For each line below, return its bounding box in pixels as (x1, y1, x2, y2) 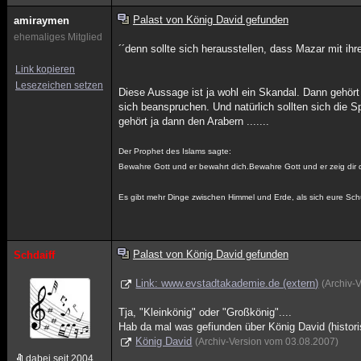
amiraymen (14, 15, 69, 27)
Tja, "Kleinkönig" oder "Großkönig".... (118, 306, 293, 318)
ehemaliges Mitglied (14, 31, 102, 43)
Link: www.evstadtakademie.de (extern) (135, 277, 319, 289)
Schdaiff (14, 249, 55, 261)
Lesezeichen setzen (15, 80, 103, 91)
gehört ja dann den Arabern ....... (118, 115, 270, 127)
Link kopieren (15, 64, 75, 75)
